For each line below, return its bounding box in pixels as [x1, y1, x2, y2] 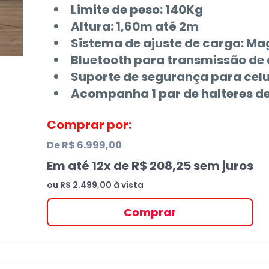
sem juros [190, 157, 253, 174]
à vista [111, 179, 144, 191]
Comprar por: [46, 116, 131, 133]
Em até [46, 157, 92, 174]
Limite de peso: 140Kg [70, 1, 203, 18]
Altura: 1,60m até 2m [70, 18, 199, 35]
